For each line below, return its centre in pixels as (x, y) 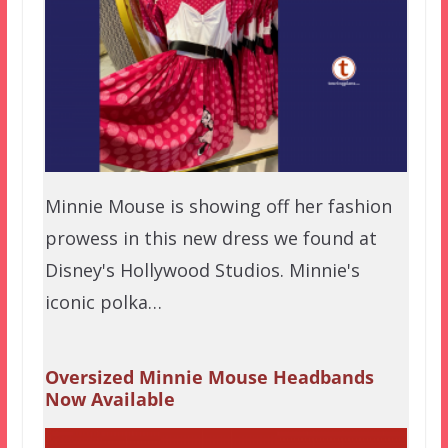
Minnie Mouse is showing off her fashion (218, 205)
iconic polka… (103, 301)
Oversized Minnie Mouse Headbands (209, 376)
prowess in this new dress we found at (210, 237)
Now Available (109, 398)
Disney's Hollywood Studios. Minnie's (202, 269)
